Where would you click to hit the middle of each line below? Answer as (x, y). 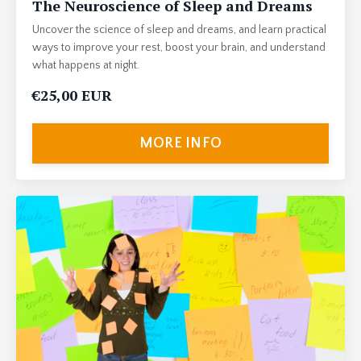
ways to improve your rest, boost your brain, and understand (179, 48)
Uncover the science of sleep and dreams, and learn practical (179, 30)
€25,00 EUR (72, 95)
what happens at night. (86, 66)
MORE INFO (180, 143)
